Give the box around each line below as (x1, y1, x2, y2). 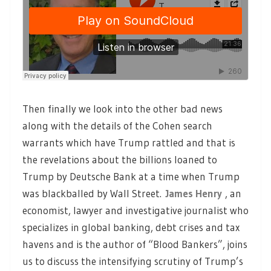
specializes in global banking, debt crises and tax (22, 221, 240, 234)
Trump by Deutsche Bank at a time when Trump (22, 170, 240, 183)
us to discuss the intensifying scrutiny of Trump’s (22, 255, 243, 268)
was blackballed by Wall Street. (22, 187, 166, 200)
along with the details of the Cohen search (22, 119, 212, 132)
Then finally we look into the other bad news (22, 102, 223, 116)
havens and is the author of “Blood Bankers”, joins (22, 238, 247, 251)
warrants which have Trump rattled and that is (22, 136, 235, 149)
